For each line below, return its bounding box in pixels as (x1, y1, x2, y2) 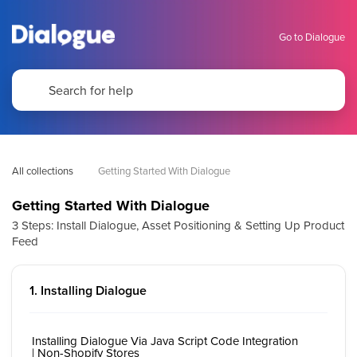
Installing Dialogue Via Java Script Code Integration (32, 332, 298, 349)
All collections (12, 163, 73, 178)
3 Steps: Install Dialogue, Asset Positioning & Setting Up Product (12, 217, 344, 233)
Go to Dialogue (279, 29, 345, 44)
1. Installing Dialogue (29, 281, 147, 300)
